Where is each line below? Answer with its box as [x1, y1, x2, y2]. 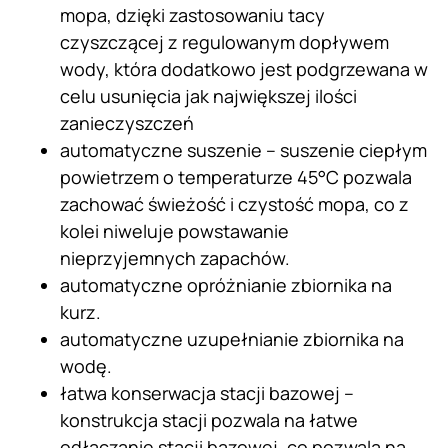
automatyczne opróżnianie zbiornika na [60, 273, 392, 298]
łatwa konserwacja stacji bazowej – [60, 381, 354, 406]
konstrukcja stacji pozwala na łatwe [60, 408, 358, 433]
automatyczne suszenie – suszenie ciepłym [60, 138, 427, 163]
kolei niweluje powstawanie [60, 219, 289, 244]
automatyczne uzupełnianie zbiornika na [60, 327, 404, 352]
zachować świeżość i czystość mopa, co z [60, 192, 409, 217]
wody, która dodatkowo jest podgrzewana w [60, 57, 428, 82]
